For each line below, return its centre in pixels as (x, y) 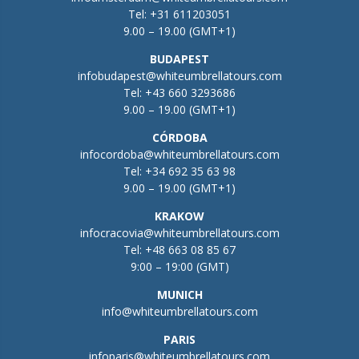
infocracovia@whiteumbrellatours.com (179, 232)
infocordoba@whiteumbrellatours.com (179, 154)
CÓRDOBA (179, 137)
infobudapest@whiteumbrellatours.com (179, 75)
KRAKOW (179, 216)
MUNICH (179, 294)
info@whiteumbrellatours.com (179, 311)
